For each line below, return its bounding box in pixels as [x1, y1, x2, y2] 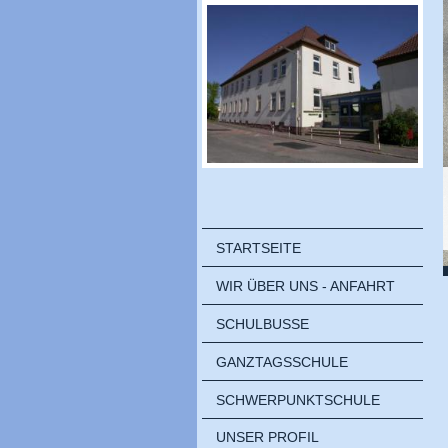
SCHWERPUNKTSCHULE [216, 391, 380, 408]
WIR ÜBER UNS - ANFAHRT [216, 277, 395, 294]
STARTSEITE [216, 239, 301, 256]
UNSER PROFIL [216, 429, 319, 446]
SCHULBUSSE [216, 315, 309, 332]
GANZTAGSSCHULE [216, 353, 348, 370]
